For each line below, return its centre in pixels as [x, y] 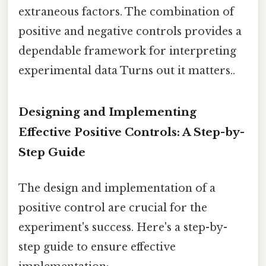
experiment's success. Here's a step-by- [123, 227]
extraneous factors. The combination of [126, 12]
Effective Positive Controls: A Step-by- [132, 132]
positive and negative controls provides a [130, 31]
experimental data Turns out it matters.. [127, 70]
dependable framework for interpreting [127, 51]
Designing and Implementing [107, 112]
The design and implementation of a [117, 188]
